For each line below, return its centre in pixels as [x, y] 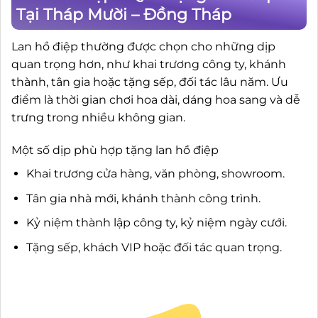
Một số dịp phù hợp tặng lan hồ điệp [115, 150]
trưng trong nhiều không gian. [98, 118]
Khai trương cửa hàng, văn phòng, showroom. [155, 174]
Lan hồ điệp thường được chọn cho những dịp [143, 47]
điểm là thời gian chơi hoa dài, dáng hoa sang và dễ [156, 100]
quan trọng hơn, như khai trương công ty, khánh [149, 65]
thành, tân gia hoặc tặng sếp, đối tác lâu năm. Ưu [150, 82]
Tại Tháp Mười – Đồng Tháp [124, 15]
